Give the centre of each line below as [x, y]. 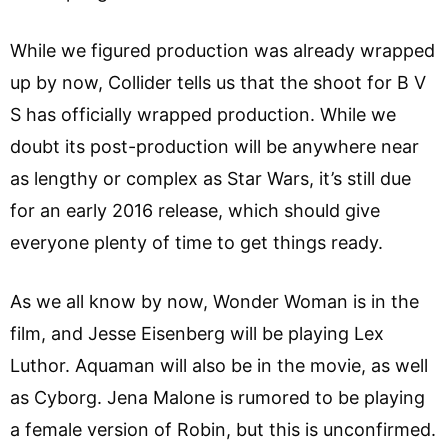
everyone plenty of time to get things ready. [196, 242]
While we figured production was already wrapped [222, 50]
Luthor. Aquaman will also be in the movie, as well [219, 365]
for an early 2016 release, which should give [195, 210]
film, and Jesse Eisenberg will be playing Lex [197, 333]
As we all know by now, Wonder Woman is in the [214, 301]
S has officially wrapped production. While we [203, 114]
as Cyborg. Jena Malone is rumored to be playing [217, 397]
